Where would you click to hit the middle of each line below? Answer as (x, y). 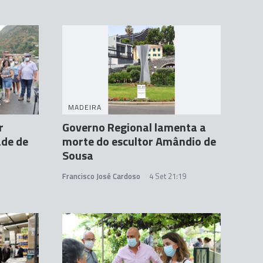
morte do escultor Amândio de (139, 141)
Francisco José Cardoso (101, 176)
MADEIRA (85, 107)
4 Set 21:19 (168, 176)
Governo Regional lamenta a (134, 127)
